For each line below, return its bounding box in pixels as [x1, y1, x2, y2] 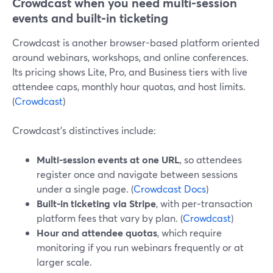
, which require [157, 226, 222, 239]
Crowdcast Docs [133, 182, 206, 195]
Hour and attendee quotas [37, 226, 157, 239]
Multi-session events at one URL [37, 153, 180, 166]
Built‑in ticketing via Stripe [37, 197, 156, 210]
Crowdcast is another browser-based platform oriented [12, 36, 260, 49]
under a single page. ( [37, 182, 133, 195]
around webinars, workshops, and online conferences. [12, 51, 249, 63]
